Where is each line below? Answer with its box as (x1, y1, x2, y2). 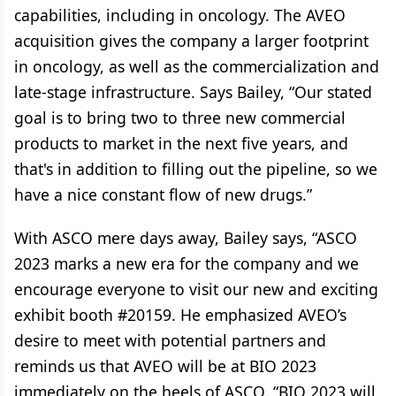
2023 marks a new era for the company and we (14, 253, 359, 274)
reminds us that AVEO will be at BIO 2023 (14, 355, 316, 377)
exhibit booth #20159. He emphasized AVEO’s (14, 304, 346, 325)
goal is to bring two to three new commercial (14, 107, 346, 128)
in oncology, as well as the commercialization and (14, 56, 379, 77)
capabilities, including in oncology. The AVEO (14, 4, 346, 26)
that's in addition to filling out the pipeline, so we (14, 158, 377, 179)
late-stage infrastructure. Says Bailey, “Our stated (14, 81, 372, 103)
